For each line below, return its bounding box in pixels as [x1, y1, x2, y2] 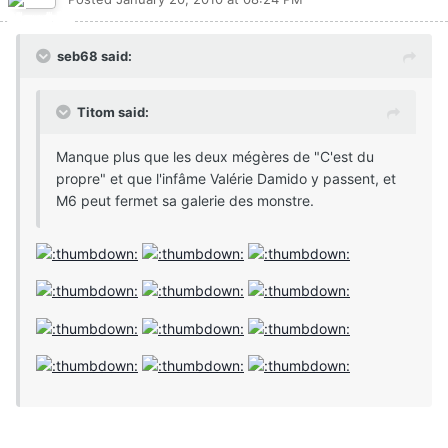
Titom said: [77, 104, 149, 121]
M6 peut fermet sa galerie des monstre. [56, 192, 314, 210]
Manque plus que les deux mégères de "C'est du [56, 148, 374, 166]
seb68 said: [57, 48, 132, 65]
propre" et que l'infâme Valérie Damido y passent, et [56, 170, 396, 188]
